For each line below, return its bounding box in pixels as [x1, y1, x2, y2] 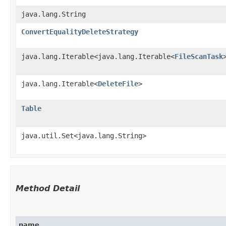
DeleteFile [98, 79, 138, 88]
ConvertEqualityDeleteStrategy [21, 27, 138, 36]
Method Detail [16, 183, 80, 193]
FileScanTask [175, 52, 223, 61]
